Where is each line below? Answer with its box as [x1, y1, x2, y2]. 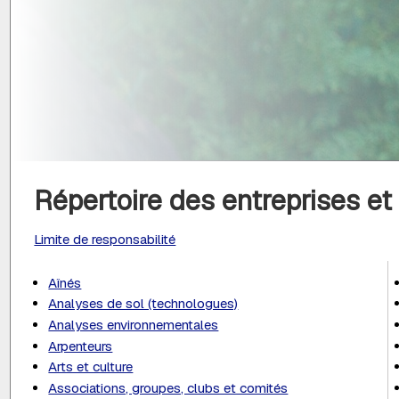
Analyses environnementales [48, 316, 219, 334]
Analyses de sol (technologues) [48, 295, 239, 313]
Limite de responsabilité [34, 230, 176, 248]
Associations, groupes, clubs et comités [48, 379, 289, 396]
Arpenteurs [48, 337, 113, 354]
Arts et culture [48, 358, 134, 376]
